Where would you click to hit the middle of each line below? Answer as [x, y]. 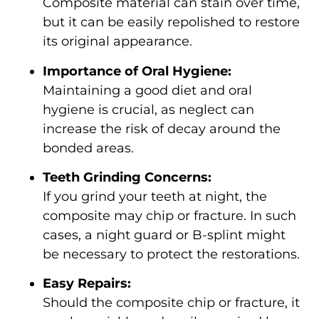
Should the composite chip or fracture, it [171, 303]
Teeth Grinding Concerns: [127, 177]
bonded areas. [88, 148]
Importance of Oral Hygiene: [137, 71]
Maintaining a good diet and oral [147, 90]
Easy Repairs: [87, 284]
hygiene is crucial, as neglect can [148, 109]
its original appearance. [117, 42]
